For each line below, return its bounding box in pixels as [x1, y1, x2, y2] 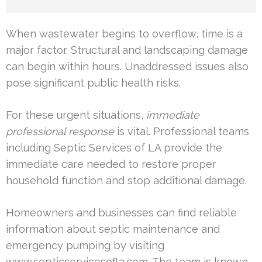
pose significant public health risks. [6, 77, 181, 89]
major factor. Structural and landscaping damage [6, 44, 248, 57]
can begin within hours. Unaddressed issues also [6, 60, 249, 73]
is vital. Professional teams [114, 125, 249, 138]
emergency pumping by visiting [6, 239, 164, 252]
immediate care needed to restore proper [6, 158, 216, 171]
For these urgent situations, [6, 109, 146, 122]
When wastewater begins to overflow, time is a [6, 27, 243, 40]
